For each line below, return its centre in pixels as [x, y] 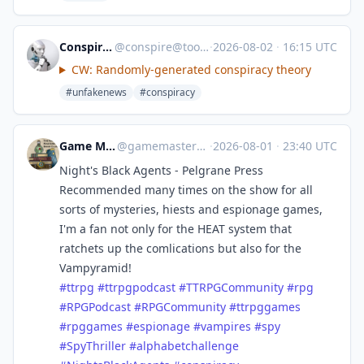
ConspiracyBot [107, 47]
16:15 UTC [308, 47]
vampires [226, 326]
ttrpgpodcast [140, 287]
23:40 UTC [308, 146]
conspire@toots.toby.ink [162, 47]
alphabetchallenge [188, 346]
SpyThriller [96, 346]
